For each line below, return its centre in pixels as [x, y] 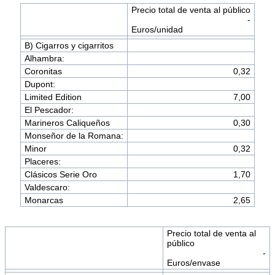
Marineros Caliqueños [67, 123]
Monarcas [44, 200]
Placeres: [42, 162]
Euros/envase [193, 263]
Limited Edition [53, 97]
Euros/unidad [157, 30]
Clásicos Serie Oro [60, 175]
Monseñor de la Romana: [74, 136]
